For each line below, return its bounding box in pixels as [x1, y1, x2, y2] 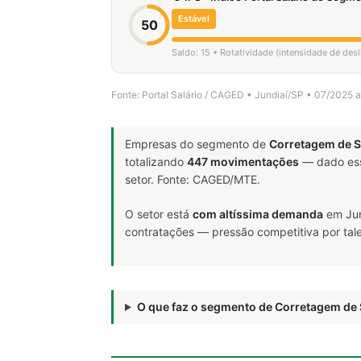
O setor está [125, 207, 193, 221]
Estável [178, 13, 210, 24]
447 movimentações [187, 155, 299, 168]
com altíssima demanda [193, 207, 323, 221]
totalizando [125, 155, 187, 168]
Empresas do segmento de [125, 137, 269, 151]
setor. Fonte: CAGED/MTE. [125, 172, 260, 186]
